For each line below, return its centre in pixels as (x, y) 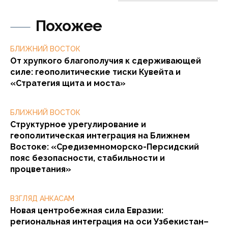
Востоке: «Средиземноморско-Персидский (105, 147)
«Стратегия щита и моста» (68, 83)
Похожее (69, 25)
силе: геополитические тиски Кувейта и (95, 72)
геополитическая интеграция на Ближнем (100, 135)
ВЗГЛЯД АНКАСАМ (42, 198)
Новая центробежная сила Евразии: (87, 210)
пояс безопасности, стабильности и (88, 158)
